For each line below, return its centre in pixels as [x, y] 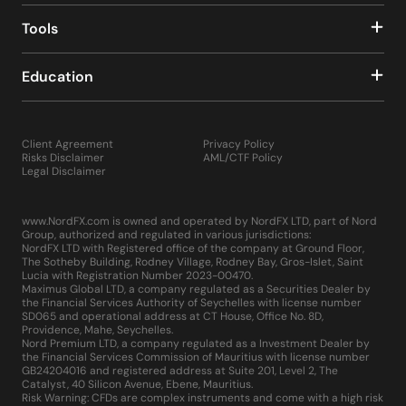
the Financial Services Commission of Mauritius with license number [196, 357]
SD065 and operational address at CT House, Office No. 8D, [173, 316]
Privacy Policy [239, 144]
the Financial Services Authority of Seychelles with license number [192, 302]
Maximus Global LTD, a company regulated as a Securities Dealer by [196, 289]
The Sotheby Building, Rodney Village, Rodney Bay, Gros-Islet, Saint [193, 261]
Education [58, 76]
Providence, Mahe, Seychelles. [97, 329]
